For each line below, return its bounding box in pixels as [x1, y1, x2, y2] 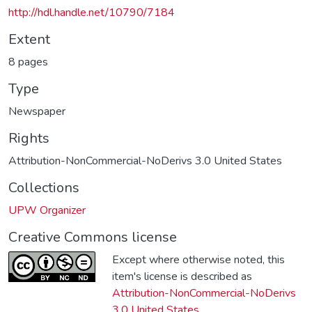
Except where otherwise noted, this [112, 251, 285, 267]
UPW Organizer [8, 202, 86, 218]
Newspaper [8, 103, 65, 119]
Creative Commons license [8, 227, 177, 247]
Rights [8, 128, 49, 148]
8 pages [8, 54, 48, 70]
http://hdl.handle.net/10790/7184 [8, 4, 175, 20]
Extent [8, 29, 50, 49]
